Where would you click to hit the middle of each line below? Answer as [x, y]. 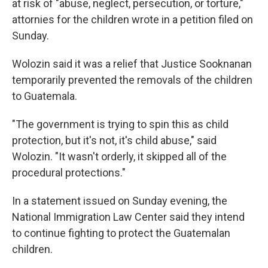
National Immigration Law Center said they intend [128, 217]
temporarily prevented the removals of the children [132, 80]
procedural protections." [69, 172]
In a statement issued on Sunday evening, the [120, 200]
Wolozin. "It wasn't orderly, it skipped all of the [119, 156]
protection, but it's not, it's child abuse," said [114, 140]
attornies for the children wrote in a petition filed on [133, 19]
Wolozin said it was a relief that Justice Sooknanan [132, 63]
